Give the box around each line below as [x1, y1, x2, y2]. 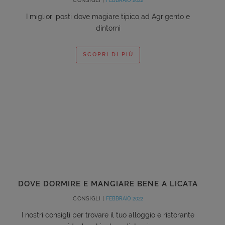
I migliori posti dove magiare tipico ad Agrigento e [26, 12, 190, 21]
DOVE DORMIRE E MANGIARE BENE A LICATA [18, 179, 198, 188]
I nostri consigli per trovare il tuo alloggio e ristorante [22, 210, 194, 219]
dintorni [95, 24, 121, 32]
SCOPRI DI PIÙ [82, 51, 134, 58]
